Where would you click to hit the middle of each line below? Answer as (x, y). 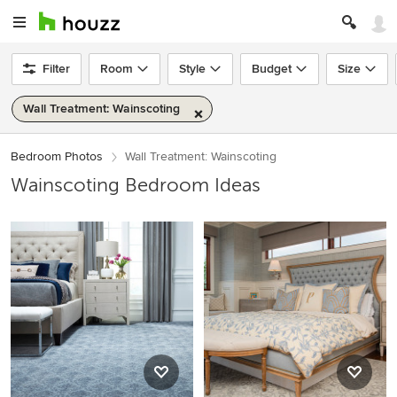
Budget (272, 69)
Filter (56, 69)
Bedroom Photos (57, 156)
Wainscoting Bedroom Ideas (136, 185)
